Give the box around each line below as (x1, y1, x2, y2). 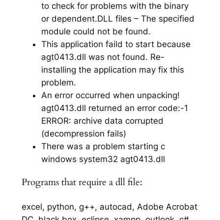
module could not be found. (41, 26, 151, 36)
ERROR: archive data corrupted (41, 115, 164, 126)
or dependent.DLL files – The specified (41, 13, 194, 24)
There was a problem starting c (41, 141, 165, 151)
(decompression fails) (41, 128, 126, 138)
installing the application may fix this (41, 64, 184, 75)
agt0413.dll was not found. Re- (41, 52, 165, 62)
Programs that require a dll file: (21, 176, 142, 189)
